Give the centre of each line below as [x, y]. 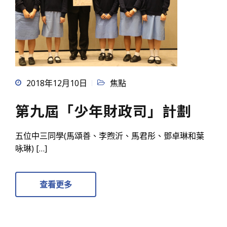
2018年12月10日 [57, 83]
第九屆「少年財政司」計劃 [103, 111]
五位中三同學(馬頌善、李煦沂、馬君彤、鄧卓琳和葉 [110, 136]
